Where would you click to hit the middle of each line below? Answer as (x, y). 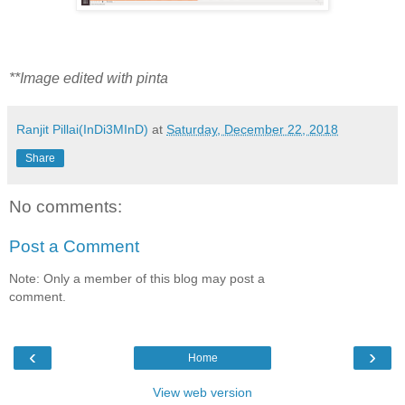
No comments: (66, 207)
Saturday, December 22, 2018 (252, 130)
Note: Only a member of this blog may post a (137, 279)
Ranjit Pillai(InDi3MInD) (82, 130)
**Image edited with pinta (89, 79)
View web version (202, 392)
